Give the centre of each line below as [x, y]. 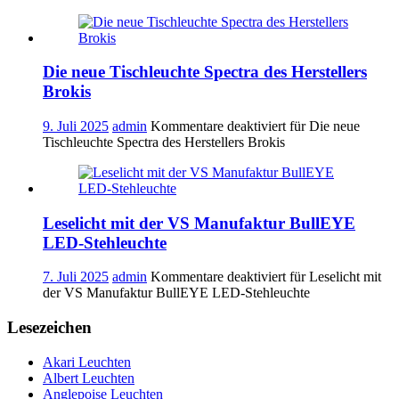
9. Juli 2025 [76, 126]
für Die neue [323, 126]
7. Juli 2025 [76, 277]
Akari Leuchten [87, 362]
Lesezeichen [49, 328]
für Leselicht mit [334, 277]
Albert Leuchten [89, 378]
